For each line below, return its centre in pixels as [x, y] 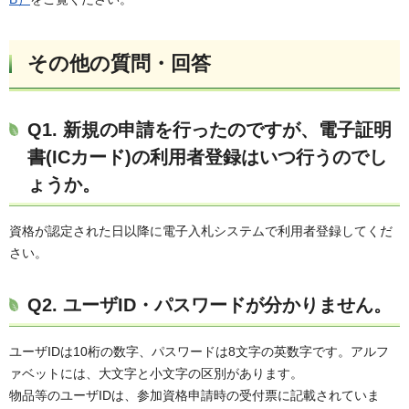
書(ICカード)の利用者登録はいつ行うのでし [207, 157]
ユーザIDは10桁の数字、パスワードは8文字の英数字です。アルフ [199, 351]
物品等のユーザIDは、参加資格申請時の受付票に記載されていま [194, 395]
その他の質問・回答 [119, 63]
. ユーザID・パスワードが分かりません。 [222, 304]
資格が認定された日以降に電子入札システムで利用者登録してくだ [201, 231]
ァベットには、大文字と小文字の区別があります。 [156, 373]
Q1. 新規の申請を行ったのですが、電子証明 [210, 129]
